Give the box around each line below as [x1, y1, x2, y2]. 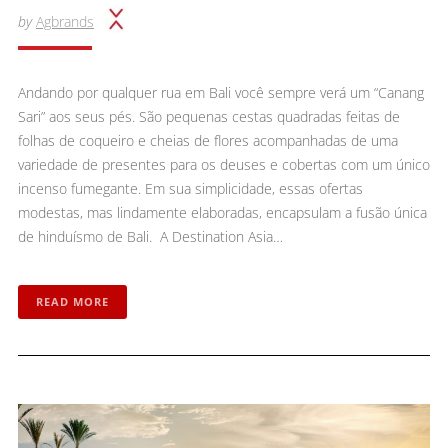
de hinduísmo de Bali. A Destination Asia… [17, 227, 283, 247]
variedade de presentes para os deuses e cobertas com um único [17, 155, 430, 175]
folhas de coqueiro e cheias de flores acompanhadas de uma [17, 131, 398, 151]
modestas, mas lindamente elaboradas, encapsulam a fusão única [17, 203, 427, 223]
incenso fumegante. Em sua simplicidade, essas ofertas [17, 179, 363, 199]
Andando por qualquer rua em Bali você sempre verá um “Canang [17, 83, 424, 103]
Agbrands [35, 12, 94, 32]
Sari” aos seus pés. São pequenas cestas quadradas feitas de [17, 107, 400, 127]
